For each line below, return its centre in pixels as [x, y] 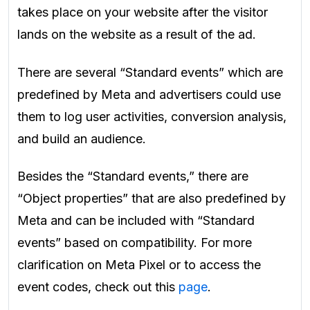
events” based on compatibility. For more [135, 243]
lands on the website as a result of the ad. [137, 35]
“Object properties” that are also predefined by [152, 199]
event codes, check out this [98, 287]
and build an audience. [82, 138]
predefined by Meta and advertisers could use [149, 94]
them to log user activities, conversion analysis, [152, 116]
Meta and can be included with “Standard [136, 221]
